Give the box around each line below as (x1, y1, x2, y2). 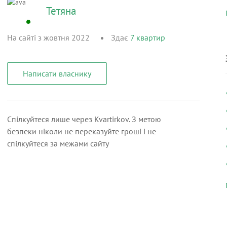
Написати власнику (23, 68, 91, 79)
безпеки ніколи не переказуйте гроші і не (7, 126, 156, 136)
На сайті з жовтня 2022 (7, 32, 90, 43)
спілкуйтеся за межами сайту (7, 138, 109, 148)
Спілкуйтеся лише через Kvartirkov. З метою (7, 114, 161, 124)
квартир (136, 32, 165, 43)
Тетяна (46, 4, 76, 18)
